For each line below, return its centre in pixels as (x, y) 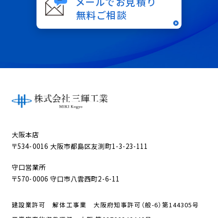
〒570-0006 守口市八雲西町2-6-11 (66, 179)
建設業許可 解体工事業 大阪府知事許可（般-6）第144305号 (106, 205)
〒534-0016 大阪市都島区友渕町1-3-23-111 (80, 146)
